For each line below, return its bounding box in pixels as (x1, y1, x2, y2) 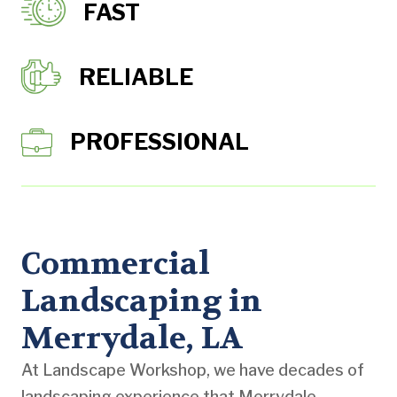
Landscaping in (21, 280, 262, 321)
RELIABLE (79, 63, 193, 90)
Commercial (21, 243, 210, 284)
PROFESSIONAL (70, 128, 249, 155)
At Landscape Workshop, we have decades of (21, 360, 364, 379)
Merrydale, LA (21, 317, 243, 358)
